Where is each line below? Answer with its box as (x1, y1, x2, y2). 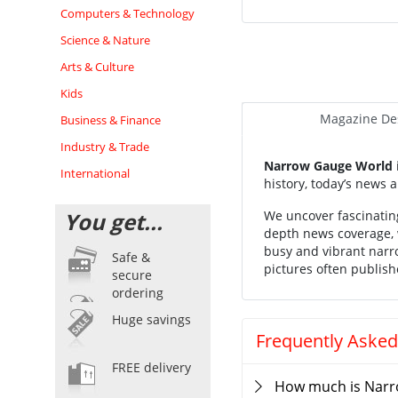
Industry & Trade (60, 139, 149, 155)
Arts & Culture (60, 59, 134, 75)
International (60, 165, 130, 181)
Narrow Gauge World (264, 157, 393, 174)
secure (112, 267, 152, 283)
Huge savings (112, 311, 191, 328)
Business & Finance (60, 112, 161, 128)
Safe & (112, 249, 150, 266)
